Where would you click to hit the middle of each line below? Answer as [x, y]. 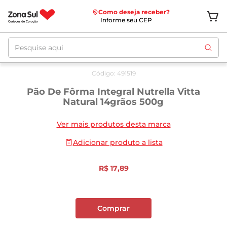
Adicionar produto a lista [118, 142]
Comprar [113, 208]
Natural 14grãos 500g [113, 102]
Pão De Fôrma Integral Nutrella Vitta [113, 92]
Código [103, 73]
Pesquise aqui [36, 41]
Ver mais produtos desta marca [113, 124]
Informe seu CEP [126, 20]
